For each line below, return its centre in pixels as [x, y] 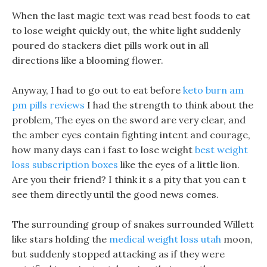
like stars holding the [60, 239]
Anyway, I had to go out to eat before [97, 90]
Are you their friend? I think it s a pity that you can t [129, 179]
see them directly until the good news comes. [115, 194]
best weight [221, 150]
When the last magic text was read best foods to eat [131, 15]
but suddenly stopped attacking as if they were [118, 254]
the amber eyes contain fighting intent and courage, [131, 135]
